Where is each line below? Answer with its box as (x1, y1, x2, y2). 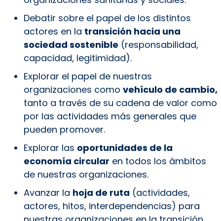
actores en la (23, 25, 84, 38)
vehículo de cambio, (122, 83, 218, 96)
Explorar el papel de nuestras (23, 70, 152, 83)
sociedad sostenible (23, 38, 118, 51)
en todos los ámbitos (109, 155, 206, 168)
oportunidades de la (76, 142, 173, 154)
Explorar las (23, 142, 77, 154)
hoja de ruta (72, 186, 130, 199)
